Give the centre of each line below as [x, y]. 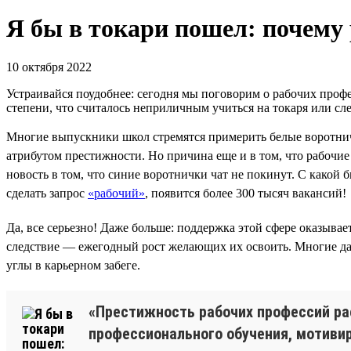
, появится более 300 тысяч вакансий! [246, 193]
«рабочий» [116, 193]
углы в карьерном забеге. [73, 265]
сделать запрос [47, 193]
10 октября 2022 [49, 67]
